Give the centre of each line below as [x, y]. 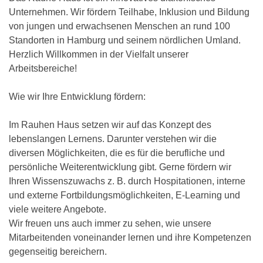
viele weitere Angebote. [59, 210]
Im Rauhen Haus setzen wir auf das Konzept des [110, 125]
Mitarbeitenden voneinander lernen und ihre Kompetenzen [130, 238]
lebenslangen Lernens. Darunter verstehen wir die [113, 139]
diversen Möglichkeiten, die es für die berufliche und [117, 153]
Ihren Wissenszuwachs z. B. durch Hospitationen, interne [127, 181]
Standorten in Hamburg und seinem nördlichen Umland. [125, 41]
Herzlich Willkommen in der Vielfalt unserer [99, 55]
